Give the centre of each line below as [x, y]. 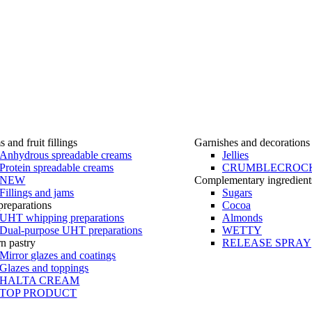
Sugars [237, 193]
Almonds [242, 218]
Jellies [235, 155]
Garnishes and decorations [252, 142]
